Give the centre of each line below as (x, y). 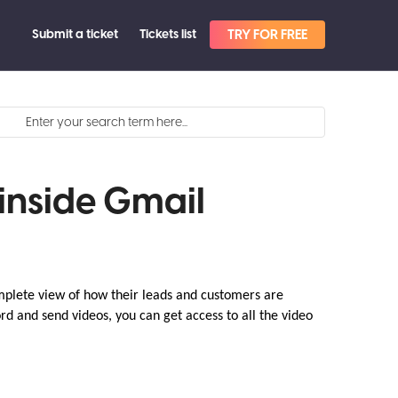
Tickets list (168, 34)
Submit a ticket (75, 34)
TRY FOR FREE (267, 35)
